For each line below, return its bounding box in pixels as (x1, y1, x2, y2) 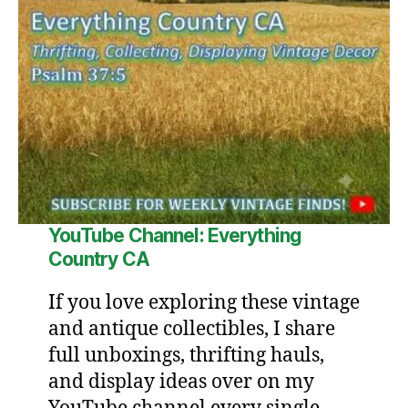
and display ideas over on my (47, 370, 314, 395)
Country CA (47, 248, 149, 271)
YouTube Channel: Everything (47, 224, 302, 248)
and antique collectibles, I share (47, 317, 335, 342)
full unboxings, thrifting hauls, (47, 343, 324, 369)
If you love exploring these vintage (47, 291, 360, 316)
